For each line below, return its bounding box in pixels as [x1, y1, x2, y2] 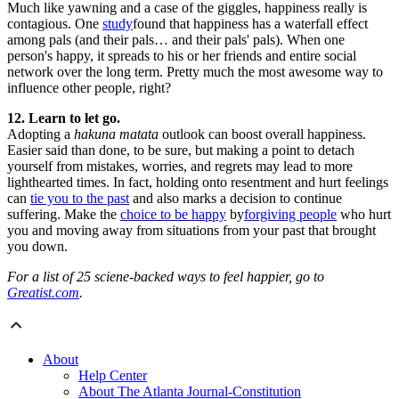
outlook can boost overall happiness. [159, 126, 366, 142]
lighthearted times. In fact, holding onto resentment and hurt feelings [7, 175, 388, 191]
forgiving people [244, 207, 337, 223]
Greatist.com [7, 285, 79, 301]
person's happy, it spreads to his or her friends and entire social [7, 48, 356, 64]
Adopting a [7, 126, 74, 142]
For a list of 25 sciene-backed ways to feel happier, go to [7, 269, 324, 285]
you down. [7, 239, 68, 255]
